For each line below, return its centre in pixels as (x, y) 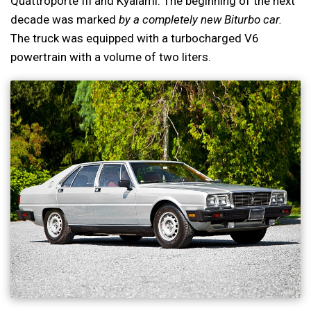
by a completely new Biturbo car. (200, 19)
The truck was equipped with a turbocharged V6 (135, 38)
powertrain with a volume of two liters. (111, 57)
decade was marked (65, 19)
